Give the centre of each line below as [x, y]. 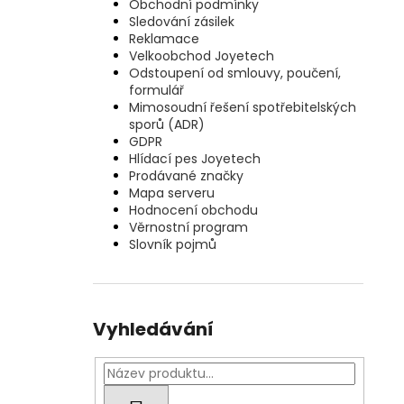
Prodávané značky [186, 176]
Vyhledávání [153, 330]
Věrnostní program [188, 228]
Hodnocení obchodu [193, 211]
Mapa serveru [172, 193]
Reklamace [164, 39]
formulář [156, 91]
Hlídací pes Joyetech [195, 159]
